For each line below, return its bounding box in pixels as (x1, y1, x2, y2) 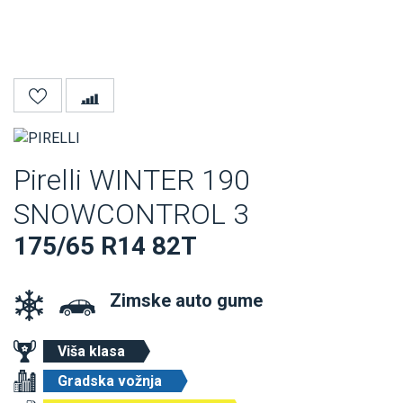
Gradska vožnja (58, 372, 162, 390)
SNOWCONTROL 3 (13, 197, 249, 232)
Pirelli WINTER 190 (13, 163, 250, 198)
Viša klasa (58, 343, 125, 361)
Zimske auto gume (110, 290, 263, 312)
